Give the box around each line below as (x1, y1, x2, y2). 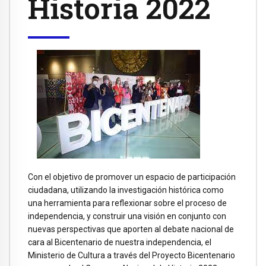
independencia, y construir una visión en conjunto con (28, 211, 226, 221)
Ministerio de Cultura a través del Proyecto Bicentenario (28, 251, 235, 261)
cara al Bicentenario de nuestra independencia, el (28, 237, 211, 248)
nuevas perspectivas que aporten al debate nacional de (28, 224, 234, 235)
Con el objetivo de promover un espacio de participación (28, 172, 236, 182)
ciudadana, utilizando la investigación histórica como (28, 185, 224, 195)
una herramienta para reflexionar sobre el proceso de (28, 198, 227, 208)
